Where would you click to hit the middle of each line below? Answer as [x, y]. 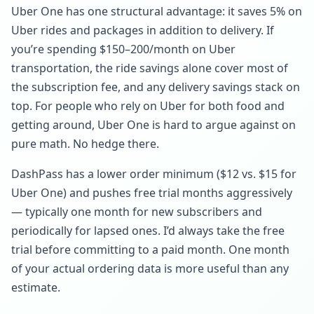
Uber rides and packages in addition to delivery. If [143, 30]
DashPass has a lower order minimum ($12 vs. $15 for [154, 174]
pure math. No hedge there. [85, 144]
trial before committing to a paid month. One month [150, 250]
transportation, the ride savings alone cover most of [150, 68]
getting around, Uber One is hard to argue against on [153, 125]
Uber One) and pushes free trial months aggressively [152, 193]
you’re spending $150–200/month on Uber [123, 49]
